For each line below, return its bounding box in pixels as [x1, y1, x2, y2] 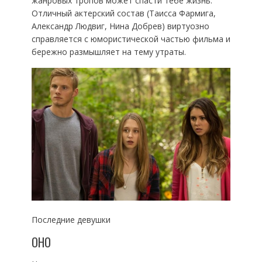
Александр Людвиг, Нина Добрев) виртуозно [31, 20, 209, 32]
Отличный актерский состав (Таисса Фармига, [31, 8, 216, 19]
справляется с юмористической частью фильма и [31, 33, 230, 45]
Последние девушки [31, 214, 111, 226]
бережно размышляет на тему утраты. [31, 46, 186, 58]
